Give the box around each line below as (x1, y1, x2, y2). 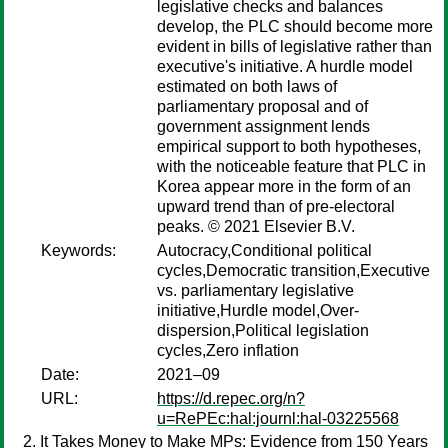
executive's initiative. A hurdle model (157, 58, 413, 75)
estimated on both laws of (157, 78, 337, 95)
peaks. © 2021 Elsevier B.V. (157, 218, 355, 235)
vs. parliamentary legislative (157, 282, 354, 299)
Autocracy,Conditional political (157, 242, 372, 259)
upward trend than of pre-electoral (157, 198, 395, 215)
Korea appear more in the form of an (157, 178, 411, 195)
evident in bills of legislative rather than (157, 38, 432, 55)
